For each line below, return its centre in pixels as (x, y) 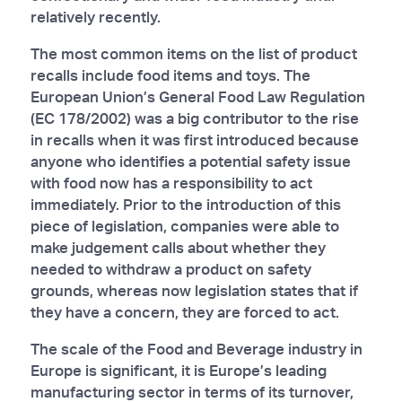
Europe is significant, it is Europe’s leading (178, 370)
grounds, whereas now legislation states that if (194, 290)
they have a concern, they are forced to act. (184, 311)
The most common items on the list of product (193, 53)
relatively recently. (95, 16)
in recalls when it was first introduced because (194, 139)
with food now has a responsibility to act (171, 182)
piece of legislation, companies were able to (184, 225)
